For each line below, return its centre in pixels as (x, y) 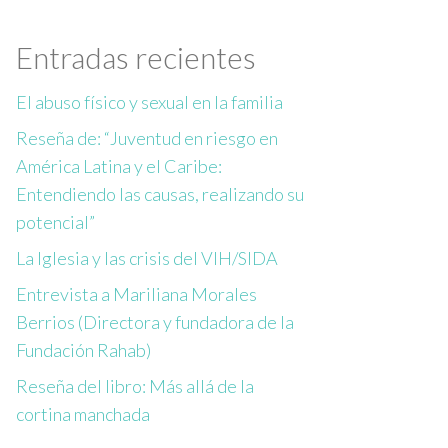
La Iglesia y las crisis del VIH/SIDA (147, 258)
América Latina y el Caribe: (119, 166)
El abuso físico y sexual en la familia (149, 102)
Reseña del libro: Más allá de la (135, 386)
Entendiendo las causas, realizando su (160, 194)
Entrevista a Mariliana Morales (136, 294)
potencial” (55, 222)
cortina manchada (83, 414)
